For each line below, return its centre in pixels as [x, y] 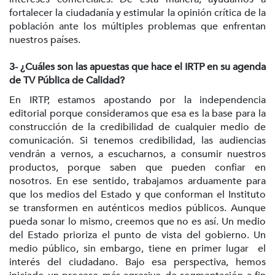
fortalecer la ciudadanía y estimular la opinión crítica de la [137, 13]
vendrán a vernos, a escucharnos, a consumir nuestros [137, 154]
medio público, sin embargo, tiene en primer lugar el [137, 249]
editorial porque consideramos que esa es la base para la [137, 114]
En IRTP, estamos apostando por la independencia [137, 100]
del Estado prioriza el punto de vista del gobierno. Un [137, 235]
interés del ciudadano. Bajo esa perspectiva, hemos [137, 262]
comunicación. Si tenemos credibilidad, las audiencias [137, 141]
